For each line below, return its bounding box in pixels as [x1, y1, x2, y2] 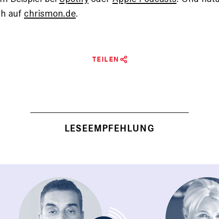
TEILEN [92, 55, 119, 64]
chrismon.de [24, 7, 76, 20]
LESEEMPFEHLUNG [65, 123, 154, 134]
